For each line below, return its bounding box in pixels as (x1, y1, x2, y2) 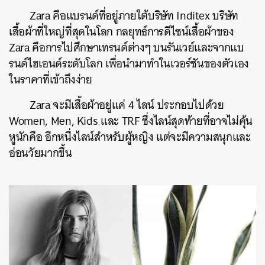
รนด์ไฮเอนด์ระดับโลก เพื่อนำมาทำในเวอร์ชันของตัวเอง (9, 53, 249, 73)
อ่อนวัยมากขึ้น (9, 143, 72, 163)
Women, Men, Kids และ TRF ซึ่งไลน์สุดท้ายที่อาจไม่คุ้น (9, 111, 253, 131)
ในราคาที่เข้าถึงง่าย (9, 69, 92, 89)
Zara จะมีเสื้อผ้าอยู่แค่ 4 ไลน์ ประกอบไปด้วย (30, 95, 224, 115)
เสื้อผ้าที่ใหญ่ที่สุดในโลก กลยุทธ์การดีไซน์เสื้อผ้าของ (9, 21, 234, 41)
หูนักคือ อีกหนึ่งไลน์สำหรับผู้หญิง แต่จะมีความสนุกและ (9, 127, 251, 147)
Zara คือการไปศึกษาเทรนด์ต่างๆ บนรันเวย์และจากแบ (9, 37, 244, 57)
